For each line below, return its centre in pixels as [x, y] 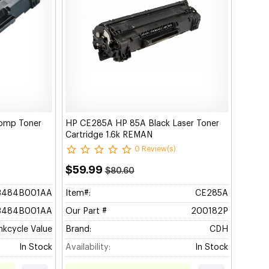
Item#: [78, 194]
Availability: [88, 248]
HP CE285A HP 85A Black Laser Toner [142, 124]
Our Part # [86, 212]
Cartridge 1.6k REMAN [109, 135]
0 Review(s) [155, 149]
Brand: [78, 230]
